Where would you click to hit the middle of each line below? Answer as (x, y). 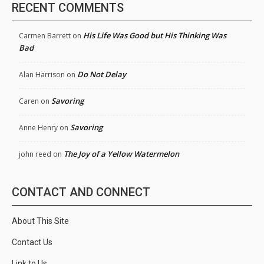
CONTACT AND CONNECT (81, 192)
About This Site (40, 221)
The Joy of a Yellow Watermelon (121, 154)
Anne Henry (38, 128)
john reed (35, 154)
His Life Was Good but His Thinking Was (155, 36)
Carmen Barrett (45, 36)
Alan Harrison (42, 75)
